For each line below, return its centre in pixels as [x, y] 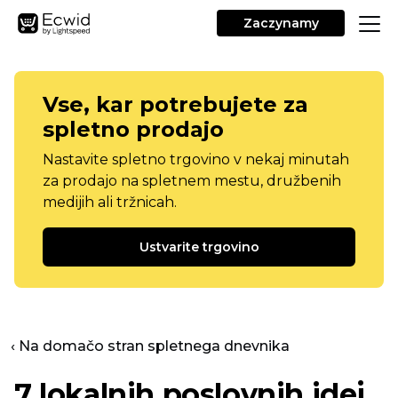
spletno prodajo [133, 129]
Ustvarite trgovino [199, 247]
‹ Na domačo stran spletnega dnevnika [150, 346]
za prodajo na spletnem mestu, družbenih [192, 181]
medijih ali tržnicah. [110, 202]
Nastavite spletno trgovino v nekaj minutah [196, 159]
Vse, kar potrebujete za [175, 104]
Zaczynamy [281, 23]
